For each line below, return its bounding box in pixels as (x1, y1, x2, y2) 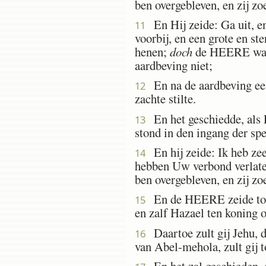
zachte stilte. (135, 90, 196, 107)
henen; (135, 43, 170, 60)
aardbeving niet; (135, 56, 213, 74)
